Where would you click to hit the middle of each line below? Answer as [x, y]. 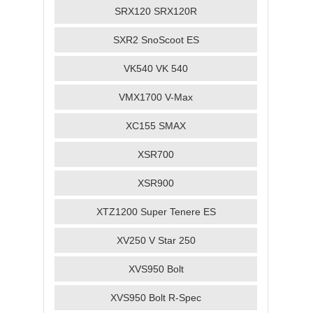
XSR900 [156, 183]
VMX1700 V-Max [156, 97]
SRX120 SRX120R [156, 11]
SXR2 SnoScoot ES [156, 40]
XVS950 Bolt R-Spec [156, 298]
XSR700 [156, 154]
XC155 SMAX [156, 126]
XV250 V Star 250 [156, 240]
